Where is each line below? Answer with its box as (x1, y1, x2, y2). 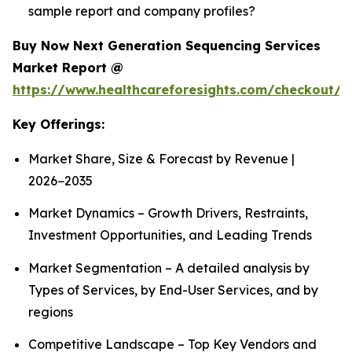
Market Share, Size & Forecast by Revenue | (28, 151, 295, 167)
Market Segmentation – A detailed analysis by (28, 259, 310, 276)
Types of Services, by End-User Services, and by (28, 281, 318, 298)
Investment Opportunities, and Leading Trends (28, 227, 312, 244)
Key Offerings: (13, 116, 104, 132)
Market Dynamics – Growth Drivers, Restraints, (28, 205, 308, 222)
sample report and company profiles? (28, 3, 255, 19)
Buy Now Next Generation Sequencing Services (13, 38, 321, 53)
